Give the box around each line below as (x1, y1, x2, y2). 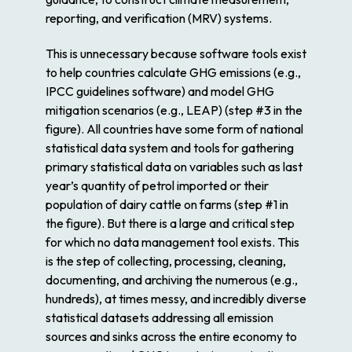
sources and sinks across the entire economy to (46, 328, 297, 345)
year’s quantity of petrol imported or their (46, 178, 269, 194)
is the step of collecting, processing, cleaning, (46, 253, 286, 269)
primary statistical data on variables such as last (46, 159, 302, 175)
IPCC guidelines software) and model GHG (46, 83, 274, 100)
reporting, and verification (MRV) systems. (46, 9, 272, 26)
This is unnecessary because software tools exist (46, 46, 306, 62)
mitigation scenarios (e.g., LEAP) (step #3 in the (46, 102, 302, 119)
